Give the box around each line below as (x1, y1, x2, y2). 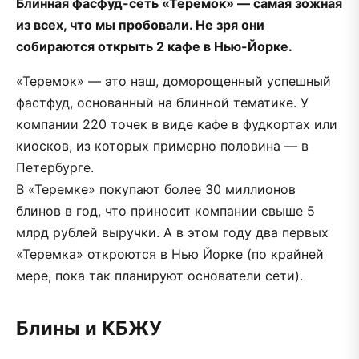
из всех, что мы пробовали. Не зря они (16, 16, 264, 33)
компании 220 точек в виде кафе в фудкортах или (16, 115, 337, 132)
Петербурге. (16, 159, 94, 175)
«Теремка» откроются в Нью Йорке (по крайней (16, 245, 324, 262)
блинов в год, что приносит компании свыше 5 (16, 202, 315, 219)
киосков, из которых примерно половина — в (16, 137, 309, 154)
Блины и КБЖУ (16, 316, 162, 340)
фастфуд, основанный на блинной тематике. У (16, 94, 309, 111)
